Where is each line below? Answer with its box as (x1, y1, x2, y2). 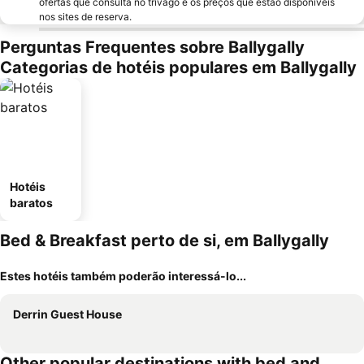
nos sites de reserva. (39, 11, 132, 23)
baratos (10, 196, 53, 210)
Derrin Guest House (13, 307, 122, 321)
